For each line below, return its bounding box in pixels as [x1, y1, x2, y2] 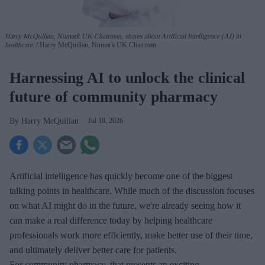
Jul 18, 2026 [88, 117, 123, 125]
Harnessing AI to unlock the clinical [9, 69, 245, 87]
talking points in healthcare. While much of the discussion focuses [9, 186, 254, 196]
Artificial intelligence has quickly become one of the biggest [9, 171, 232, 182]
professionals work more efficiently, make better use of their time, [9, 230, 253, 241]
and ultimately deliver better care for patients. [9, 245, 177, 256]
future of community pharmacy [9, 88, 218, 106]
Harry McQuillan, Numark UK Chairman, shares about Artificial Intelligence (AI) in [5, 32, 241, 41]
